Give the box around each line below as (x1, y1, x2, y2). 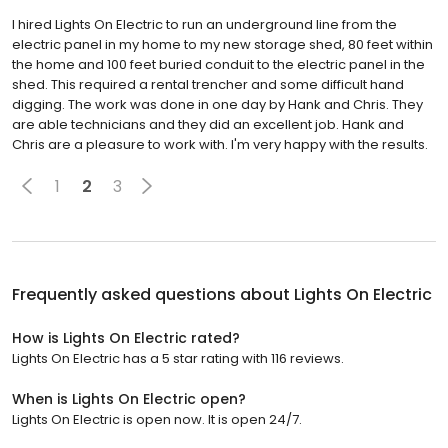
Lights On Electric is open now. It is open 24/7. (12, 410, 302, 430)
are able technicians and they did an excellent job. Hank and (12, 115, 404, 135)
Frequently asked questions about (12, 283, 294, 307)
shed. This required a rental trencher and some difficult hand (12, 75, 404, 95)
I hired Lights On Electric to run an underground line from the (12, 15, 397, 35)
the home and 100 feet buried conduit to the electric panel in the (12, 55, 425, 75)
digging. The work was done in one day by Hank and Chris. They (12, 95, 423, 115)
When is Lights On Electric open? (12, 389, 246, 410)
